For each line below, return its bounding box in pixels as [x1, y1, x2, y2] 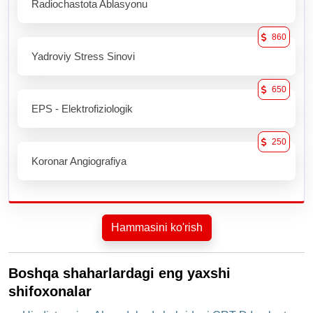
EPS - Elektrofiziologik [31, 103, 133, 115]
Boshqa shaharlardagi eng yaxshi [8, 265, 231, 282]
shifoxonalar [8, 284, 92, 300]
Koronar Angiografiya [31, 155, 126, 168]
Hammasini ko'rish [110, 221, 203, 234]
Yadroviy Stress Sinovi [31, 50, 135, 63]
